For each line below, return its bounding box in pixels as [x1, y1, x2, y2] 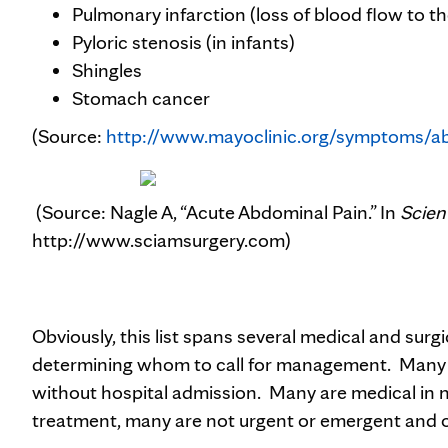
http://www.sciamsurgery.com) [32, 228, 291, 252]
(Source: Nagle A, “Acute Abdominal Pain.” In [32, 200, 400, 224]
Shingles [72, 58, 142, 82]
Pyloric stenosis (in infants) [72, 30, 295, 54]
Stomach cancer [72, 86, 210, 110]
